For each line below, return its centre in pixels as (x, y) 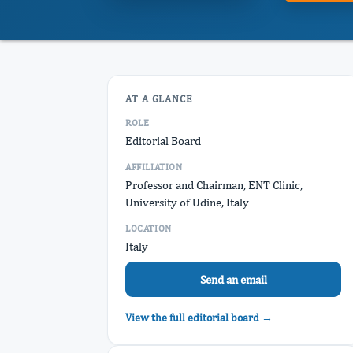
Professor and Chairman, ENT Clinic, (214, 185)
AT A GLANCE (159, 99)
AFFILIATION (154, 167)
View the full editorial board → (199, 318)
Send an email (233, 279)
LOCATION (149, 229)
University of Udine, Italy (187, 202)
